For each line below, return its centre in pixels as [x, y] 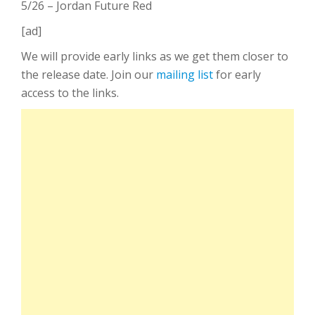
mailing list [185, 75]
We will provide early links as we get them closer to [155, 56]
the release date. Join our [89, 75]
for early [237, 75]
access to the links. [70, 93]
